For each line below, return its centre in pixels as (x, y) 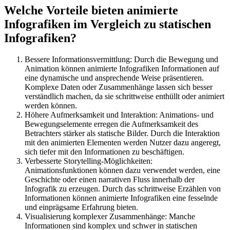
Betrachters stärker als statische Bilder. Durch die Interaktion (122, 133)
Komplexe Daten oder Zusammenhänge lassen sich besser (119, 87)
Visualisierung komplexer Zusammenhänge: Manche (110, 217)
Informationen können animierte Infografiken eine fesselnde (121, 198)
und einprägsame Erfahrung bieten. (81, 207)
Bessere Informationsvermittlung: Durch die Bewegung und (121, 60)
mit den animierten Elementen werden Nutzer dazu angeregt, (123, 143)
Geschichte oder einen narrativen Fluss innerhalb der (110, 180)
